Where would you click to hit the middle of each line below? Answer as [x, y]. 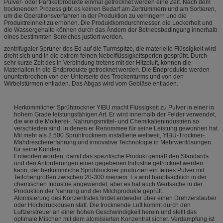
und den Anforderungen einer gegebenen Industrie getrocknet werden [109, 164]
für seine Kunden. [38, 150]
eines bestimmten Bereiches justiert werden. [64, 37]
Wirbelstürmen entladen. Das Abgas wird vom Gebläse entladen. [91, 84]
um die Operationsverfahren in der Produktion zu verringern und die [95, 16]
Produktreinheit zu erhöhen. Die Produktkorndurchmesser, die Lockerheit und [108, 23]
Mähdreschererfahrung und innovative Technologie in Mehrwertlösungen [112, 143]
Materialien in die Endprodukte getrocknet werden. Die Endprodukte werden [107, 70]
